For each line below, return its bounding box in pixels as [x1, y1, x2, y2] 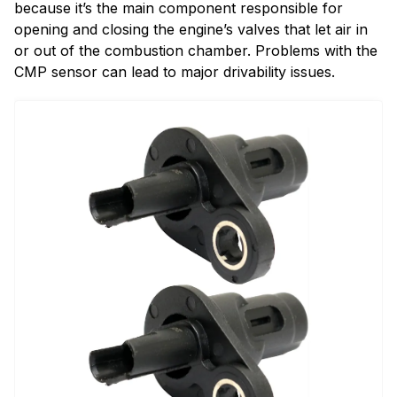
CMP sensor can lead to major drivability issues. [14, 62, 335, 81]
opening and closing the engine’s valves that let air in [14, 19, 368, 38]
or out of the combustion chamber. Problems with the [14, 41, 378, 59]
